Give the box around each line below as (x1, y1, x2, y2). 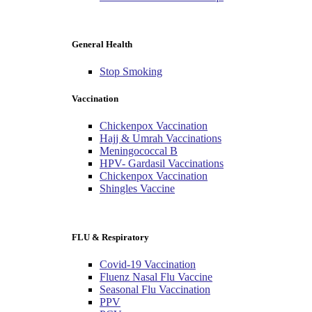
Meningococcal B (100, 145, 178, 157)
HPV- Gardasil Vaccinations (100, 157, 224, 170)
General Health (72, 38, 132, 49)
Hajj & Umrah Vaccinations (100, 132, 221, 145)
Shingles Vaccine (100, 182, 175, 195)
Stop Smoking (100, 65, 162, 78)
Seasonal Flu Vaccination (100, 283, 210, 295)
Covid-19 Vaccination (100, 258, 196, 270)
